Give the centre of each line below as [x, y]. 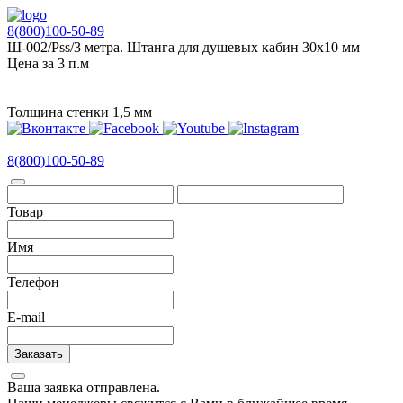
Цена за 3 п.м [48, 63]
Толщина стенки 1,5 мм [80, 112]
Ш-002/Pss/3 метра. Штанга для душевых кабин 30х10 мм [184, 47]
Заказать [39, 354]
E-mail [26, 317]
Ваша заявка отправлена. [84, 387]
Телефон [33, 282]
